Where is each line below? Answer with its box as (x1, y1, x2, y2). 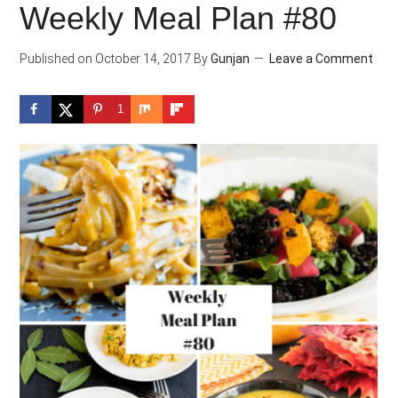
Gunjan (211, 52, 251, 66)
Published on (20, 52, 93, 66)
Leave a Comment (269, 52, 374, 66)
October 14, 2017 (92, 52, 192, 66)
